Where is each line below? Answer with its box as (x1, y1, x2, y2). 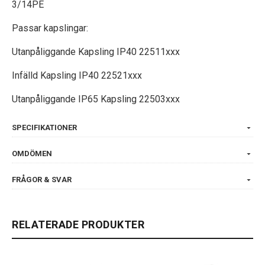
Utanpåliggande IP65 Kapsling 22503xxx (12, 93, 180, 105)
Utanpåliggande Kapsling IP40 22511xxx (12, 46, 180, 57)
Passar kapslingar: (12, 22, 88, 34)
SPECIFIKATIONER (12, 122, 77, 132)
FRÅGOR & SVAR (12, 174, 72, 184)
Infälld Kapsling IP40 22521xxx (12, 69, 142, 81)
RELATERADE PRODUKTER (12, 218, 144, 231)
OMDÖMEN (12, 148, 52, 158)
